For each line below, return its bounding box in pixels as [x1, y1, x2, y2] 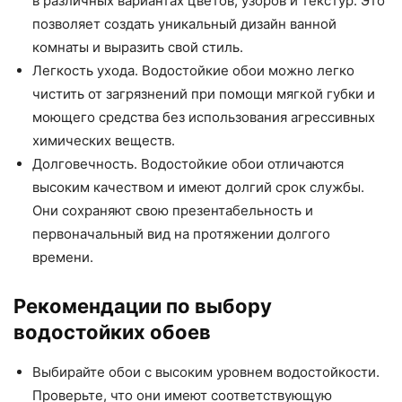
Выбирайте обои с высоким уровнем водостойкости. [32, 363, 380, 381]
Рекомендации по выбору [13, 294, 272, 319]
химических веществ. [32, 132, 175, 150]
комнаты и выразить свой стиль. [32, 39, 243, 57]
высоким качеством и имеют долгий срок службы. [32, 179, 364, 197]
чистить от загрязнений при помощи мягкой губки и [32, 85, 375, 103]
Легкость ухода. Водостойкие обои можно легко [32, 62, 354, 80]
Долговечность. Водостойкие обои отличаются [32, 155, 344, 173]
